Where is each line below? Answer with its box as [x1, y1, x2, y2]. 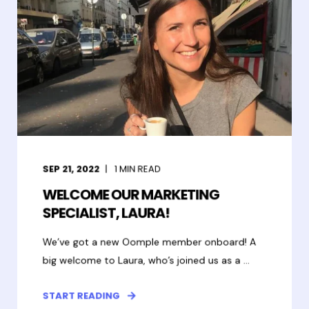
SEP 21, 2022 [42, 162, 100, 176]
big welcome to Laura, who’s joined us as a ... [42, 253, 250, 267]
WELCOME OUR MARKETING [42, 184, 219, 205]
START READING [42, 289, 120, 303]
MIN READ [119, 162, 161, 176]
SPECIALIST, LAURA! [42, 203, 170, 223]
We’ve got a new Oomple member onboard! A [42, 235, 257, 248]
